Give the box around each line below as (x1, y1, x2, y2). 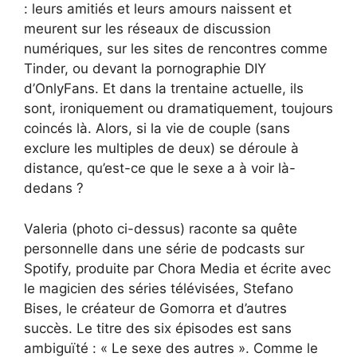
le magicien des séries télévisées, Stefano (24, 280, 293, 296)
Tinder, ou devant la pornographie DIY (24, 61, 266, 77)
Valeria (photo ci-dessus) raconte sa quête (24, 220, 297, 237)
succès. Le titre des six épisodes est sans (24, 320, 292, 336)
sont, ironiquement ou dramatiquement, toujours (24, 100, 333, 117)
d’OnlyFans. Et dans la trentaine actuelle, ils (24, 80, 304, 97)
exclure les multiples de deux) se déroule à (24, 140, 299, 157)
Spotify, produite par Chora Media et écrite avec (24, 260, 331, 277)
